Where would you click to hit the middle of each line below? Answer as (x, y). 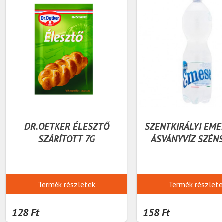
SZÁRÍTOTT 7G (67, 139)
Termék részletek (67, 184)
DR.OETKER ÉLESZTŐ (66, 126)
